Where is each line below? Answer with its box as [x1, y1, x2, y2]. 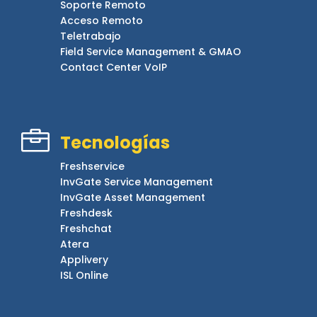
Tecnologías [60, 130, 170, 154]
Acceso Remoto [60, 13, 143, 28]
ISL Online [60, 267, 108, 282]
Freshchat [60, 221, 112, 236]
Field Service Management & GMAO [60, 44, 241, 59]
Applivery [60, 252, 108, 267]
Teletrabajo [60, 28, 121, 43]
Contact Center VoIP [60, 59, 167, 74]
